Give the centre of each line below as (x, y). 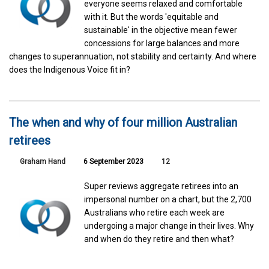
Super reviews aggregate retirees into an (162, 186)
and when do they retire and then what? (159, 239)
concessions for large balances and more (162, 43)
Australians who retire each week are (155, 212)
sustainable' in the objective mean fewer (161, 30)
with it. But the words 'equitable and (152, 17)
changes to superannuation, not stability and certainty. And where (133, 56)
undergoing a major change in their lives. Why (169, 225)
